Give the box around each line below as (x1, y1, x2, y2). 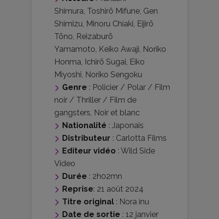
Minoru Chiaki (86, 19, 133, 29)
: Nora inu (114, 197, 149, 207)
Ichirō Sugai (85, 57, 126, 67)
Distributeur (62, 133, 110, 143)
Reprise (62, 184, 93, 194)
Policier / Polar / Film (92, 83, 170, 92)
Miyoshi (54, 70, 82, 80)
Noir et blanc (94, 108, 140, 118)
